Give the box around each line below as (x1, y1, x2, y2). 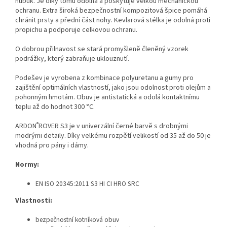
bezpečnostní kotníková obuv (35, 215, 119, 225)
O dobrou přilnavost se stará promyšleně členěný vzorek (15, 44, 188, 55)
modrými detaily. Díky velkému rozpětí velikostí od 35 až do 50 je (15, 131, 211, 141)
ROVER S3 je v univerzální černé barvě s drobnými (39, 121, 188, 132)
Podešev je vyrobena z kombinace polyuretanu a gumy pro (15, 73, 194, 84)
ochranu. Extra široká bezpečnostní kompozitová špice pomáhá (15, 6, 207, 16)
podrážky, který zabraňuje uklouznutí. (15, 54, 129, 64)
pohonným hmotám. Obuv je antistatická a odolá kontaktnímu (15, 92, 200, 103)
